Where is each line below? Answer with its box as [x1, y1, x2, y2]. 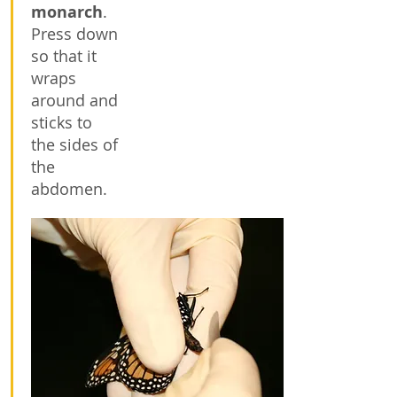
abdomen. [31, 178, 107, 199]
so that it [31, 45, 97, 66]
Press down [31, 23, 118, 44]
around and [31, 90, 118, 111]
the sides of [31, 134, 118, 155]
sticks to [31, 112, 92, 133]
